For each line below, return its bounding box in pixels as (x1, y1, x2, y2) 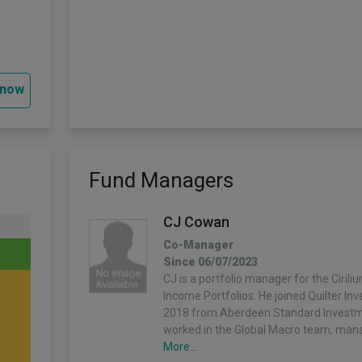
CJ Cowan (163, 213, 229, 230)
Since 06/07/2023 (163, 255, 258, 268)
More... (163, 340, 197, 353)
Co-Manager (163, 238, 234, 251)
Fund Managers (89, 168, 234, 192)
